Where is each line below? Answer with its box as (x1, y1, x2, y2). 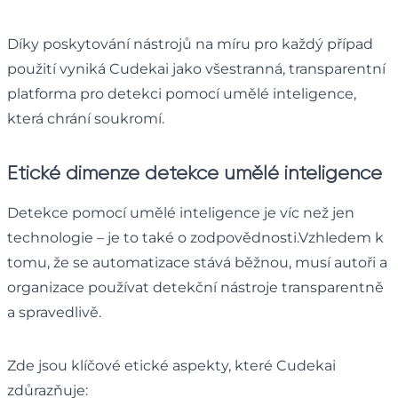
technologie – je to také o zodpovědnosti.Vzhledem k (7, 228, 384, 246)
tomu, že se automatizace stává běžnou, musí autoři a (7, 253, 387, 271)
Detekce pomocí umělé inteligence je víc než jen (7, 203, 354, 221)
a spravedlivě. (7, 303, 101, 321)
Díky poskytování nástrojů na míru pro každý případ (7, 35, 373, 52)
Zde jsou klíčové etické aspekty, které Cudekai (7, 356, 336, 374)
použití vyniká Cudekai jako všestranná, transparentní (7, 60, 386, 77)
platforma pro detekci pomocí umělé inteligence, (7, 84, 356, 102)
